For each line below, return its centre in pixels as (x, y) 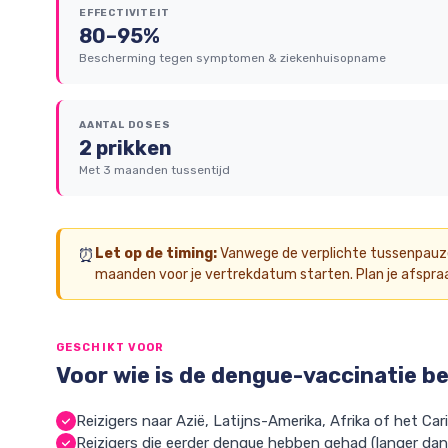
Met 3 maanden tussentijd (154, 170)
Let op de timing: (156, 253)
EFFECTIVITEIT (124, 13)
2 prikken (125, 148)
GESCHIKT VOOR (110, 347)
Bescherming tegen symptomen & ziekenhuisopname (232, 58)
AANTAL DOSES (125, 125)
